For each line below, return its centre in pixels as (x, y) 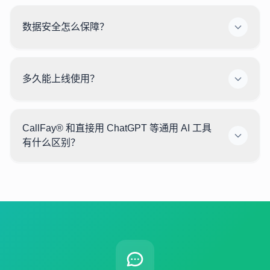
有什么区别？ (51, 143)
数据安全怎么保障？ (66, 27)
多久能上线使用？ (61, 79)
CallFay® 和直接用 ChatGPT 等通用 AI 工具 (117, 128)
